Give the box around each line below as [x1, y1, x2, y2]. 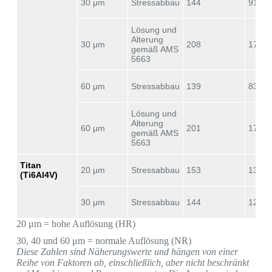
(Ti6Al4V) [19, 169, 58, 180]
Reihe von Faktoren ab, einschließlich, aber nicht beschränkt [16, 257, 249, 268]
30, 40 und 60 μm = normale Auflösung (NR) [16, 235, 191, 246]
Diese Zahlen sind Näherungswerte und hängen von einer [16, 246, 238, 257]
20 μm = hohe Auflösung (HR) [16, 218, 135, 229]
